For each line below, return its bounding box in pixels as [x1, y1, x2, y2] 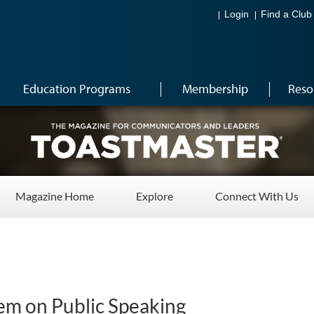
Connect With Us [215, 189, 299, 203]
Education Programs [23, 81, 130, 97]
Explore [136, 189, 173, 203]
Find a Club [261, 9, 312, 20]
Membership [182, 81, 248, 97]
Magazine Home [15, 189, 94, 203]
